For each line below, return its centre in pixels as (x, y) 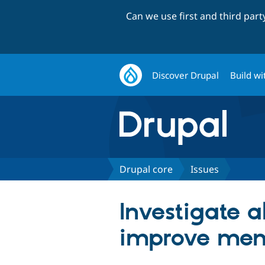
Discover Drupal (186, 75)
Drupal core (146, 169)
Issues (205, 169)
